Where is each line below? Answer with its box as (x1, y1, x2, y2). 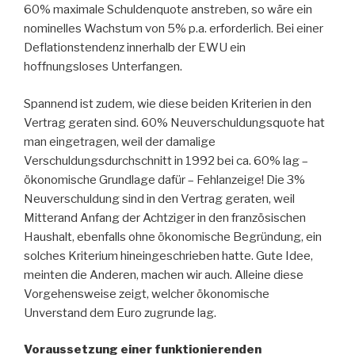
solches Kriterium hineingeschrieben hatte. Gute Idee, (24, 248, 313, 263)
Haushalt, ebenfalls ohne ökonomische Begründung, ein (24, 229, 322, 244)
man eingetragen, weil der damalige (24, 134, 216, 149)
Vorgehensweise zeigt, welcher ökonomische (24, 286, 269, 301)
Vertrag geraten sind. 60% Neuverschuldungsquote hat (24, 115, 325, 130)
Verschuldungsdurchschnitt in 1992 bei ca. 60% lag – (24, 153, 308, 168)
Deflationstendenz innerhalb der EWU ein (24, 40, 246, 55)
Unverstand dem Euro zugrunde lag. (24, 305, 216, 320)
